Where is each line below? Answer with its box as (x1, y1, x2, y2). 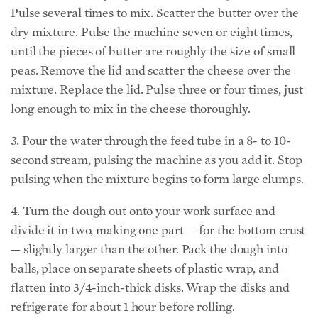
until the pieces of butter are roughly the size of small (11, 43, 296, 59)
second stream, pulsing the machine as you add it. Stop (11, 152, 302, 168)
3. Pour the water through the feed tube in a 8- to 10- (11, 133, 291, 148)
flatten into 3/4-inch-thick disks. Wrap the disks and (11, 280, 290, 295)
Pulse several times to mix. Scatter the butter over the (11, 5, 299, 21)
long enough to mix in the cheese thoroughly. (11, 101, 251, 116)
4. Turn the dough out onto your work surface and (11, 203, 276, 219)
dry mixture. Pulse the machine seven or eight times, (11, 24, 292, 40)
